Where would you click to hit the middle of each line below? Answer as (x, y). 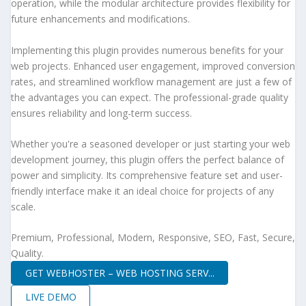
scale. (23, 207)
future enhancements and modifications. (100, 19)
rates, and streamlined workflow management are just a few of (151, 81)
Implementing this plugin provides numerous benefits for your (147, 50)
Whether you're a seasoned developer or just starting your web (151, 144)
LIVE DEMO (51, 296)
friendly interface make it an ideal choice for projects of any (142, 191)
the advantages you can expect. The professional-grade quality (150, 97)
